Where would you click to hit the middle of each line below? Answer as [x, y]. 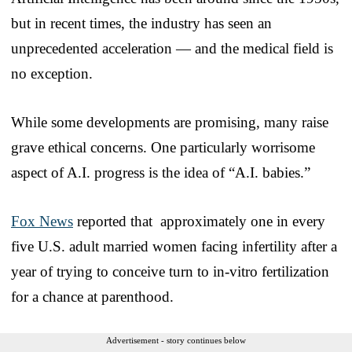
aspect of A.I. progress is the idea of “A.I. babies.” [161, 172]
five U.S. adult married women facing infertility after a [174, 246]
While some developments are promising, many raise [170, 122]
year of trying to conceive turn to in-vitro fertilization [170, 271]
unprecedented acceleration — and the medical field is [172, 48]
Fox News [42, 221]
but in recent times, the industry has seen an [141, 23]
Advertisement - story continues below [176, 340]
